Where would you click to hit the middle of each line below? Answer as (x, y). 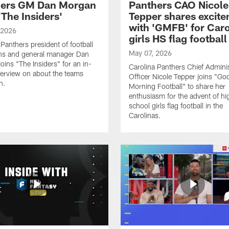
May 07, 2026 (150, 53)
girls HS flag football (178, 38)
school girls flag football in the (176, 105)
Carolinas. (145, 115)
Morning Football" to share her (177, 86)
